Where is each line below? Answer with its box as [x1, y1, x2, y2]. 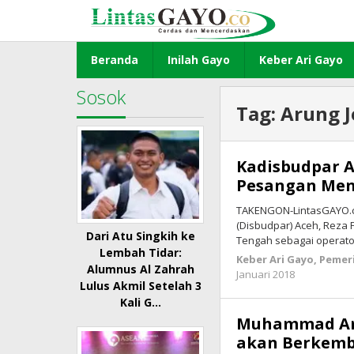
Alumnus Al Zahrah [86, 262, 194, 277]
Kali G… [119, 295, 161, 311]
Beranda [91, 52, 138, 67]
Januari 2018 [236, 267, 296, 281]
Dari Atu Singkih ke [85, 228, 195, 244]
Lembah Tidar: [99, 245, 182, 261]
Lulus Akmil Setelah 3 [79, 278, 201, 294]
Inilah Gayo [168, 52, 230, 67]
